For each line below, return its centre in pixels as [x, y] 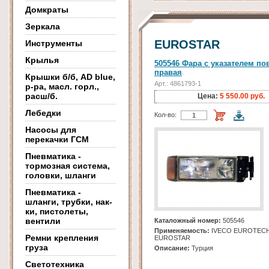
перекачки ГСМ [57, 139]
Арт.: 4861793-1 [178, 84]
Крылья [42, 60]
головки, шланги [61, 175]
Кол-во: [165, 115]
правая [168, 73]
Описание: [172, 248]
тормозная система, [68, 166]
